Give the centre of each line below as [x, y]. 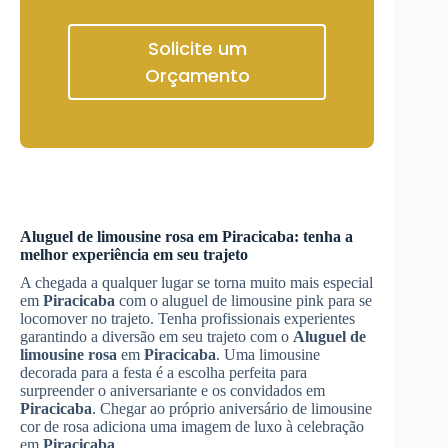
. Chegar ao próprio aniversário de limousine [232, 408]
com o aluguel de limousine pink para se [243, 300]
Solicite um [197, 48]
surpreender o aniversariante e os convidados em [172, 390]
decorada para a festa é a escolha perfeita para [163, 372]
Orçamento [197, 75]
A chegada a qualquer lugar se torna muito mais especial [196, 282]
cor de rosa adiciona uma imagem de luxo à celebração [192, 426]
